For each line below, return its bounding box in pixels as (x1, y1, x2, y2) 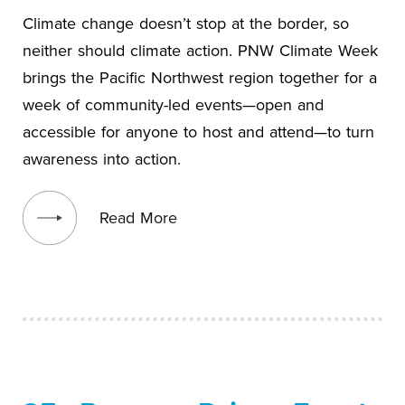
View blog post (22, 178, 128, 201)
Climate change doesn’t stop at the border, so (23, 11, 349, 34)
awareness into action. (23, 146, 181, 170)
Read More (99, 205, 177, 229)
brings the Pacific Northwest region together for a (23, 65, 377, 89)
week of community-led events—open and (23, 92, 324, 116)
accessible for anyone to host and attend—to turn (23, 119, 374, 143)
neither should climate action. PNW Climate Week (23, 38, 378, 61)
